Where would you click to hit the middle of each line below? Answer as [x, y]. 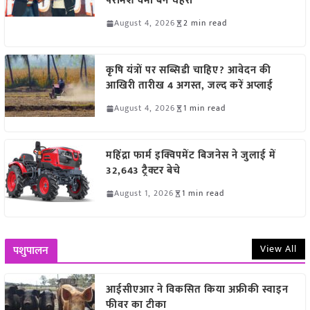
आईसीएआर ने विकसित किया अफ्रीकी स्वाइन [197, 290]
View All [279, 249]
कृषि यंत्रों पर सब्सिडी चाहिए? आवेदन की [188, 71]
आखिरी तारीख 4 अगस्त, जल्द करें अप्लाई [192, 86]
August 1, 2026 [144, 193]
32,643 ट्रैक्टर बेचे [143, 171]
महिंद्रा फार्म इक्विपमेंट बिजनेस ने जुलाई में [191, 156]
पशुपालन [31, 251]
